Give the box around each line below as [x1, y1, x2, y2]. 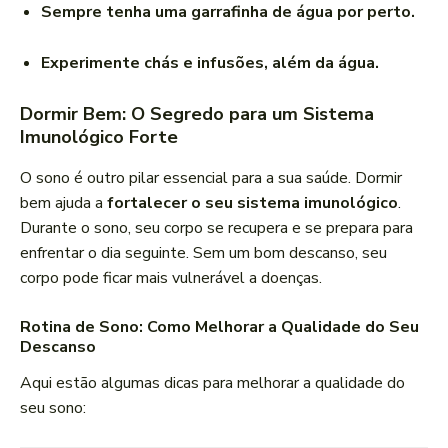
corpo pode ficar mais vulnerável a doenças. [20, 267, 322, 290]
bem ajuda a [20, 192, 107, 215]
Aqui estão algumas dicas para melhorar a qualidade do [20, 372, 405, 395]
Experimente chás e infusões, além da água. [41, 52, 379, 75]
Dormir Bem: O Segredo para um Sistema [20, 102, 374, 127]
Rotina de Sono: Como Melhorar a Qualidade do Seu [20, 316, 419, 339]
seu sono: [20, 397, 86, 420]
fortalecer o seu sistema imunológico [107, 192, 398, 215]
